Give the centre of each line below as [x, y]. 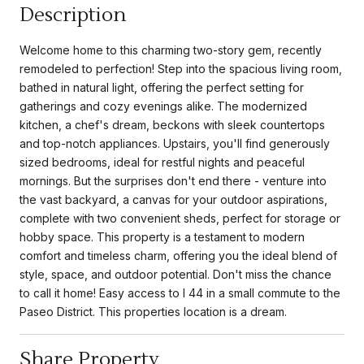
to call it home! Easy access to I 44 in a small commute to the [180, 292]
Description [73, 15]
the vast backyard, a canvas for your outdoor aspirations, [173, 199]
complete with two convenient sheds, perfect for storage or [180, 218]
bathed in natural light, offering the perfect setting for [162, 87]
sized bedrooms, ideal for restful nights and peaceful [162, 162]
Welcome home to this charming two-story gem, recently [171, 50]
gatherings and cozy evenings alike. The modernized [163, 106]
